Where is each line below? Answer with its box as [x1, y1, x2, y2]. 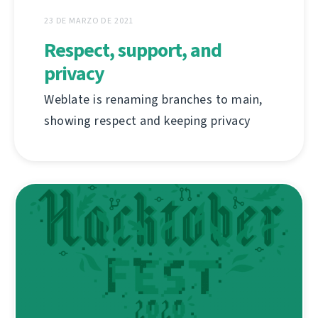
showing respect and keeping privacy [44, 112, 251, 130]
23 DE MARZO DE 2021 [44, 15, 134, 27]
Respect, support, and [44, 37, 221, 64]
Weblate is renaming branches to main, [44, 91, 263, 109]
